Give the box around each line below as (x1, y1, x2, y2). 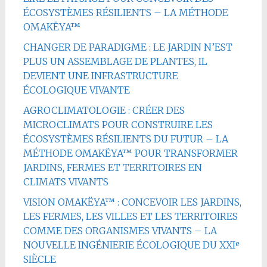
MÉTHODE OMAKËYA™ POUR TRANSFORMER (23, 147, 238, 159)
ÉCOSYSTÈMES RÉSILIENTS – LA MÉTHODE (23, 6, 228, 18)
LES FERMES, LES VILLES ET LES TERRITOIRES (23, 210, 238, 222)
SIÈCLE (23, 253, 56, 265)
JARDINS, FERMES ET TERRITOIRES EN (23, 161, 202, 173)
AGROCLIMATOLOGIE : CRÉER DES (23, 104, 185, 116)
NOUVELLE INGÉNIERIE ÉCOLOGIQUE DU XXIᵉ (23, 238, 240, 251)
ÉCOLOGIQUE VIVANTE (23, 83, 130, 96)
